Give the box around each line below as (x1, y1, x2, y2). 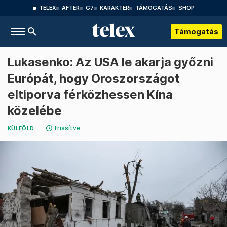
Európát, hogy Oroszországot (8, 71, 180, 86)
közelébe (8, 103, 62, 118)
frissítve (54, 124, 81, 132)
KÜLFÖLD (8, 125, 34, 132)
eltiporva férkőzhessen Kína (8, 87, 173, 102)
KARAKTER (99, 5, 129, 11)
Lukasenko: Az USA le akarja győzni (8, 55, 213, 69)
